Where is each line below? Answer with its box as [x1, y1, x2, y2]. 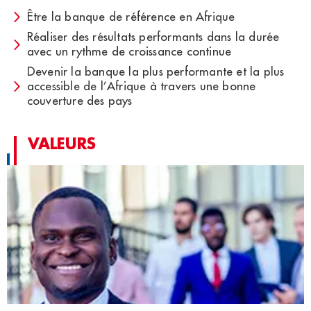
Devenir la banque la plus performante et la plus [26, 64, 285, 80]
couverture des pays [26, 93, 133, 109]
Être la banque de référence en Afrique [26, 9, 235, 25]
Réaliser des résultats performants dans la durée [26, 29, 280, 45]
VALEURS [28, 133, 96, 154]
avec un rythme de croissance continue [26, 44, 232, 60]
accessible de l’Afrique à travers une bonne [26, 78, 256, 94]
